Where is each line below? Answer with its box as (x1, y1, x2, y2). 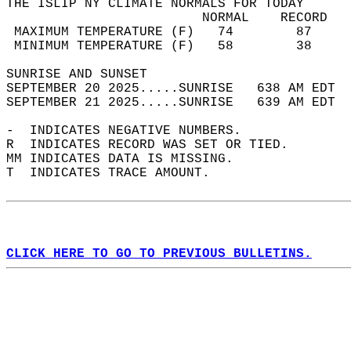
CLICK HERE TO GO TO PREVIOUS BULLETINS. (6, 247, 312, 261)
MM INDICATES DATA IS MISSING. (6, 152, 249, 166)
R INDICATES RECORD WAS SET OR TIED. (6, 138, 304, 152)
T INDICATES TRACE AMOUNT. (6, 166, 226, 180)
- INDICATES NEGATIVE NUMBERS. (6, 124, 257, 138)
